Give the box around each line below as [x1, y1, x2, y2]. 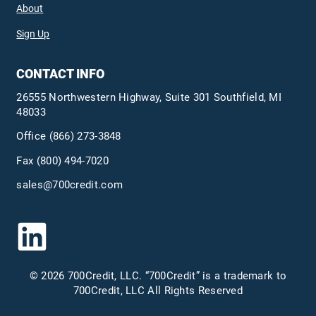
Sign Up [16, 28, 50, 40]
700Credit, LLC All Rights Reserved [73, 284, 243, 297]
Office [16, 130, 49, 143]
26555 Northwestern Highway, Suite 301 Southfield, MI [16, 90, 282, 104]
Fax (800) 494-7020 [16, 154, 109, 167]
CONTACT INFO [16, 66, 105, 82]
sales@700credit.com [16, 178, 123, 192]
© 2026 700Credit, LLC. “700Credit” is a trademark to [29, 269, 287, 282]
